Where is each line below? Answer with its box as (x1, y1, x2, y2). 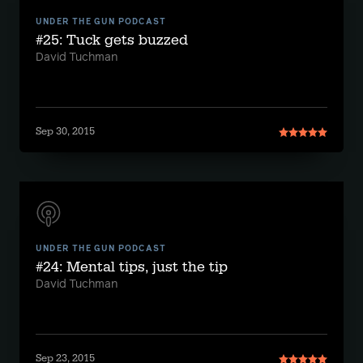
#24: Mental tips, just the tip (36, 258, 228, 276)
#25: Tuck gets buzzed (36, 31, 188, 49)
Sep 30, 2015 (36, 125, 95, 138)
